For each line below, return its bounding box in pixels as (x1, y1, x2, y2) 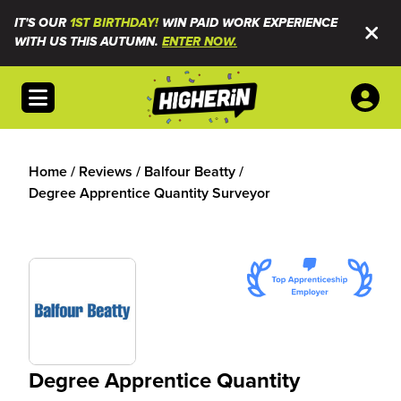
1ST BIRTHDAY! (70, 15, 158, 31)
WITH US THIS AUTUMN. (14, 34, 162, 50)
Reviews (79, 161, 132, 182)
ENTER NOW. (162, 34, 237, 50)
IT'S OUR (14, 15, 70, 31)
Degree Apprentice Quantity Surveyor (29, 183, 270, 203)
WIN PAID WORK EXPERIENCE (158, 15, 337, 31)
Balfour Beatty (144, 161, 235, 182)
